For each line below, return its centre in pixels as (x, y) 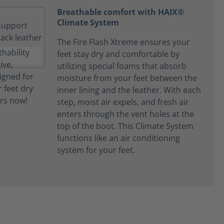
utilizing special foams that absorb (122, 66)
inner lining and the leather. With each (129, 90)
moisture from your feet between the (127, 78)
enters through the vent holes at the (125, 114)
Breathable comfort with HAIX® (120, 12)
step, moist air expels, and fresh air (123, 102)
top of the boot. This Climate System (125, 126)
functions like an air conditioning (118, 138)
